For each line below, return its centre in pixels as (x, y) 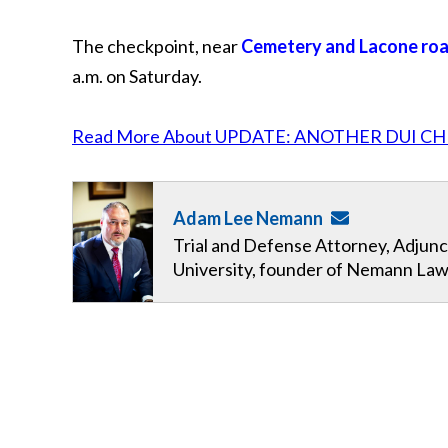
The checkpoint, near (156, 46)
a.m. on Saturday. (137, 76)
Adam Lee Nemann (248, 218)
